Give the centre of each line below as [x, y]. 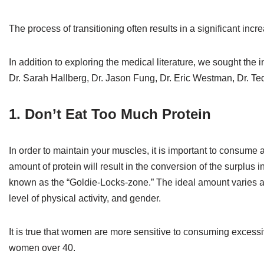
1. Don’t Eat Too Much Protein [110, 114]
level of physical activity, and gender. [85, 198]
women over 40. [42, 247]
